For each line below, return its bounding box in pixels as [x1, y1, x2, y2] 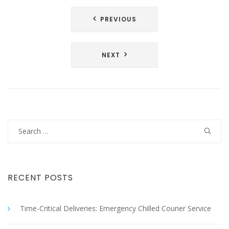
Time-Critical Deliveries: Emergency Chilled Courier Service [20, 203, 211, 213]
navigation [7, 21, 83, 42]
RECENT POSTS [8, 172, 73, 184]
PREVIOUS [100, 15, 136, 24]
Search [7, 120, 30, 130]
